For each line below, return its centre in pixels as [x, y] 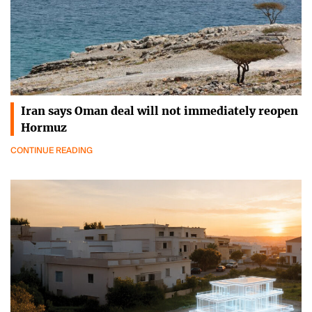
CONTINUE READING [52, 150]
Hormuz [44, 127]
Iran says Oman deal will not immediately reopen [159, 110]
